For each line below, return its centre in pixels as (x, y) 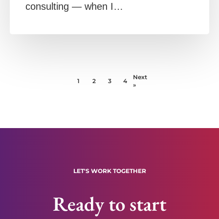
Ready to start (109, 204)
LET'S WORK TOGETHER (109, 171)
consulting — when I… (74, 6)
